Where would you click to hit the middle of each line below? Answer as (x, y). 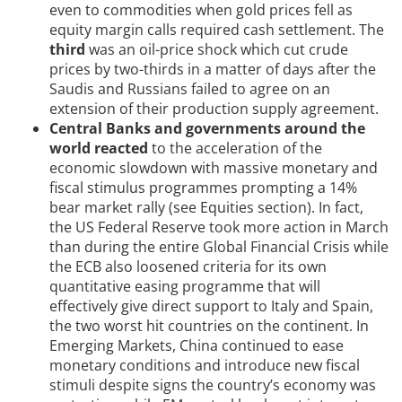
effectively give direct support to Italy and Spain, (211, 306)
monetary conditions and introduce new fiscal (205, 366)
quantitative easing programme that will (185, 287)
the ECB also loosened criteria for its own (188, 267)
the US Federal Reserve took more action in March (219, 227)
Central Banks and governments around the (207, 129)
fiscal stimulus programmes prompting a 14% (203, 188)
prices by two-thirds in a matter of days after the (213, 70)
